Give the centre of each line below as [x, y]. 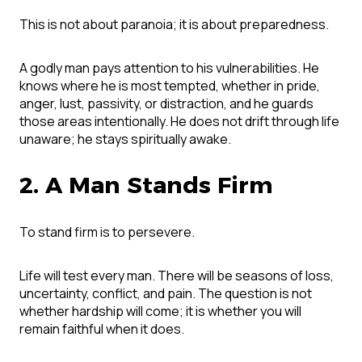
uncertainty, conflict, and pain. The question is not [166, 294]
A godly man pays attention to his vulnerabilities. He [169, 68]
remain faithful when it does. [102, 329]
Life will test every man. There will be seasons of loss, [177, 276]
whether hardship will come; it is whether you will [160, 311]
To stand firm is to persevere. [107, 232]
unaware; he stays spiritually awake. [125, 139]
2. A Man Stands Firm [146, 185]
